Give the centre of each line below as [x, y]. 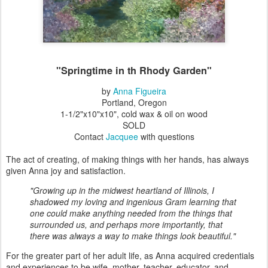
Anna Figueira [140, 91]
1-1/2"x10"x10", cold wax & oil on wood [134, 113]
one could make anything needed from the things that [131, 213]
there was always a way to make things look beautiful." [134, 235]
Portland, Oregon [134, 102]
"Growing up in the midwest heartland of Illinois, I [122, 190]
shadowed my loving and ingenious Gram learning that [133, 201]
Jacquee [122, 136]
